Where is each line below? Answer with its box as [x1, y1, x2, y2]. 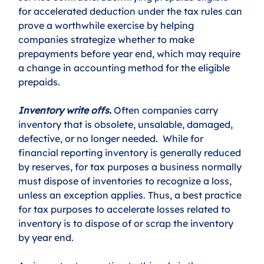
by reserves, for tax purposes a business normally [18, 160, 245, 173]
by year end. [18, 231, 77, 243]
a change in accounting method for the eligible [18, 61, 233, 74]
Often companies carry [111, 104, 221, 116]
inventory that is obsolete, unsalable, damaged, [18, 118, 236, 130]
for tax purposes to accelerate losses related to [18, 203, 233, 215]
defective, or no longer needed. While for [18, 132, 206, 144]
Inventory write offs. [18, 104, 112, 116]
